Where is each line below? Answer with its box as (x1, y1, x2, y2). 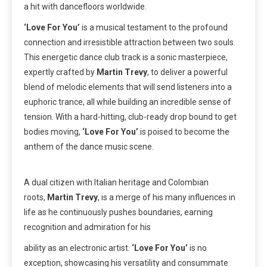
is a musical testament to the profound (80, 23, 228, 33)
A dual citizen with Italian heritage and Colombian (24, 178, 209, 188)
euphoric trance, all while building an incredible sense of (24, 97, 231, 107)
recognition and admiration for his (24, 222, 151, 232)
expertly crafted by (24, 67, 97, 77)
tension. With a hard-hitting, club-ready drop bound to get (24, 112, 237, 122)
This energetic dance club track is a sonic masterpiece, (24, 52, 228, 63)
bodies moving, (24, 127, 82, 137)
